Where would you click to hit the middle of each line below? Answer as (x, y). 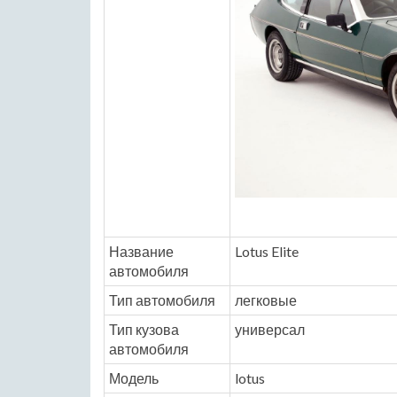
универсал (270, 329)
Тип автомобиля (162, 300)
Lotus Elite (267, 251)
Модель (134, 378)
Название (141, 251)
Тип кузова (144, 329)
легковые (266, 300)
